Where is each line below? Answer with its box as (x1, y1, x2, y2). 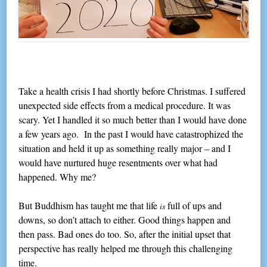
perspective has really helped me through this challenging (18, 242, 233, 255)
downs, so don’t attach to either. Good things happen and (18, 213, 231, 226)
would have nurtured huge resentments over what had (18, 156, 218, 169)
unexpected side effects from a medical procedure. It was (18, 99, 231, 112)
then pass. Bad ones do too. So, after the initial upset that (18, 228, 231, 241)
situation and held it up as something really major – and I (18, 142, 231, 155)
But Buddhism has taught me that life (18, 199, 160, 212)
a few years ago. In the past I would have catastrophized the (18, 128, 244, 141)
